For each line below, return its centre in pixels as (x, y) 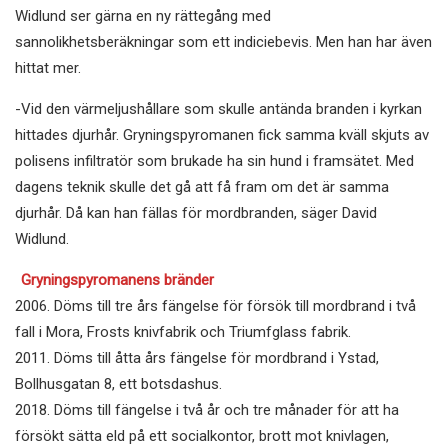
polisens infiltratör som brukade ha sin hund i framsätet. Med (214, 160)
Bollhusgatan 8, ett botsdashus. (120, 383)
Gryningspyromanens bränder (117, 279)
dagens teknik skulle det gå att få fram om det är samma (202, 186)
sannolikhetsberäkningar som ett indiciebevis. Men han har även (223, 41)
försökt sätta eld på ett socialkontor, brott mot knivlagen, (202, 435)
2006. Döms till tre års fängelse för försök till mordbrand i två (215, 305)
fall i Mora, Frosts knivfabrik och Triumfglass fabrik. (183, 331)
